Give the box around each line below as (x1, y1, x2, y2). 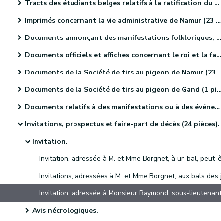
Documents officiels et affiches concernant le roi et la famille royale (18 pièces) (25, 50, 216, 60)
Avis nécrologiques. (32, 206, 98, 215)
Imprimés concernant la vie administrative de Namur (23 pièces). (25, 16, 216, 25)
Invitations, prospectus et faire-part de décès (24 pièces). (25, 119, 220, 129)
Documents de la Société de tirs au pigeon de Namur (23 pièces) (25, 68, 216, 77)
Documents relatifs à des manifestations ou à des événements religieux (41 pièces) (25, 102, 215, 111)
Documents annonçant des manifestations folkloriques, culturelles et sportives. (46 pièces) (25, 33, 216, 42)
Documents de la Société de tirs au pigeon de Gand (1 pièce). (25, 85, 217, 94)
